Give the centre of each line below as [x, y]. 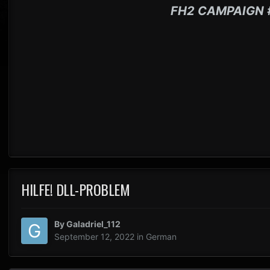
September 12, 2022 [94, 237]
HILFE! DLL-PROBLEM [76, 190]
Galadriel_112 [93, 224]
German [161, 237]
